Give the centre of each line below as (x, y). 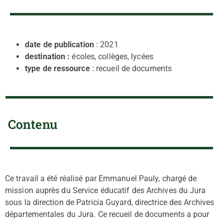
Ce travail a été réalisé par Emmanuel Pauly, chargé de (101, 179)
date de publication (59, 45)
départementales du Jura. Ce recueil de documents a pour (107, 215)
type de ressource (57, 69)
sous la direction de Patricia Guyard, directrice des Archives (110, 203)
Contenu (33, 124)
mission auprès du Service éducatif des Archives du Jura (106, 191)
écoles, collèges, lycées (112, 57)
